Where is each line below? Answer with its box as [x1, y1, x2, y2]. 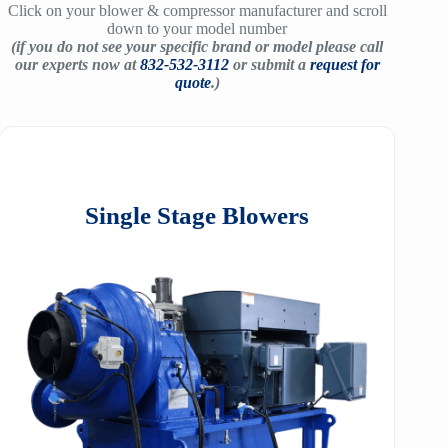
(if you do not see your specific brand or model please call [11, 38, 384, 55]
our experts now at [14, 56, 136, 73]
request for [309, 56, 380, 73]
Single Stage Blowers [85, 202, 310, 229]
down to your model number [107, 20, 288, 37]
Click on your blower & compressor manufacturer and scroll [7, 2, 387, 19]
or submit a [228, 56, 306, 73]
